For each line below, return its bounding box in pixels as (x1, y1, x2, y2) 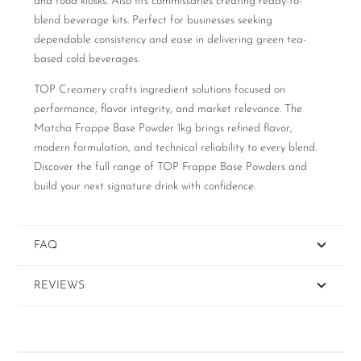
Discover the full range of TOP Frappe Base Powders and (34, 161, 307, 174)
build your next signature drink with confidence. (34, 180, 255, 193)
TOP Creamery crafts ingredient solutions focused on (34, 84, 285, 97)
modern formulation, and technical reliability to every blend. (34, 142, 317, 155)
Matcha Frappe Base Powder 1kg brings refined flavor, (34, 122, 293, 135)
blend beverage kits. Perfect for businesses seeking (34, 15, 272, 27)
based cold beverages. (34, 53, 139, 66)
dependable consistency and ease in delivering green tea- (34, 34, 306, 47)
